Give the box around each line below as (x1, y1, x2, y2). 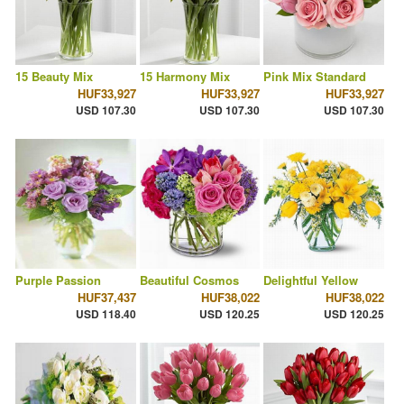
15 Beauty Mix (15, 68, 93, 86)
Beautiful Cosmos (139, 271, 239, 289)
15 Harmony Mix (139, 68, 230, 86)
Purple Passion (15, 271, 101, 289)
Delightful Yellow (263, 271, 359, 289)
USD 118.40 (75, 306, 136, 323)
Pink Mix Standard (263, 68, 367, 86)
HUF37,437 (77, 289, 136, 307)
